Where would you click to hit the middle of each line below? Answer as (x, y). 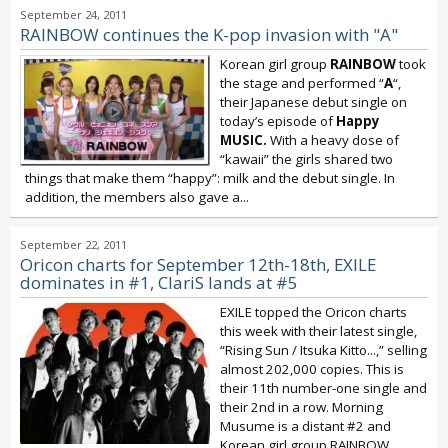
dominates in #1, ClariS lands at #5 (159, 282)
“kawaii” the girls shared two (306, 159)
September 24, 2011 (73, 14)
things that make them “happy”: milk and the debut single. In (210, 178)
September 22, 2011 (73, 244)
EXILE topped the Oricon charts (313, 312)
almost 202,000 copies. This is (312, 369)
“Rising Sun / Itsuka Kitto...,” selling (323, 350)
